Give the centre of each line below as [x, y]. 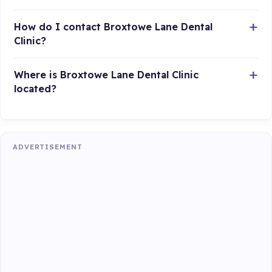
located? [36, 88]
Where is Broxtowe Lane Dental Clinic [107, 74]
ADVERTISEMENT [48, 147]
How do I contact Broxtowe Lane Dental [114, 26]
